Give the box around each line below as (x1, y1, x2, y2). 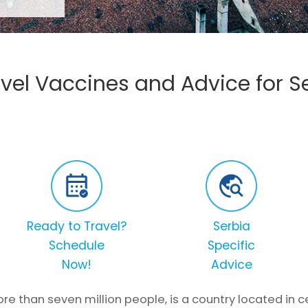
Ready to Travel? (27, 217, 126, 234)
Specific (208, 236, 255, 254)
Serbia (212, 217, 250, 234)
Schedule (49, 236, 104, 254)
